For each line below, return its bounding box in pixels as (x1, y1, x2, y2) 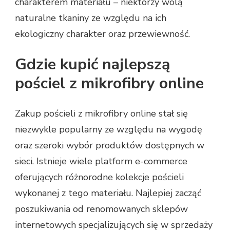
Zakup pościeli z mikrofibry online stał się (15, 107, 188, 120)
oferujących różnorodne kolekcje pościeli (15, 170, 184, 183)
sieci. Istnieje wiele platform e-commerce (15, 155, 187, 167)
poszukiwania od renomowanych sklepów (15, 202, 188, 215)
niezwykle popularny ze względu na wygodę (15, 123, 202, 136)
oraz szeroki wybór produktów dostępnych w (15, 139, 204, 151)
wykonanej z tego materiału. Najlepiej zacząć (15, 186, 201, 199)
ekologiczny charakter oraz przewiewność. (15, 27, 190, 40)
